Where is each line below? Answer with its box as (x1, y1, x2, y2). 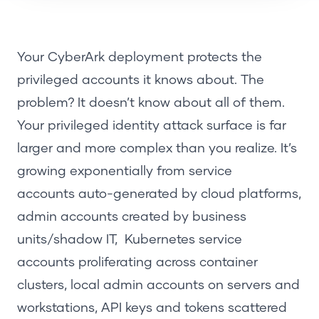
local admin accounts (70, 278, 204, 292)
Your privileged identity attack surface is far (17, 119, 286, 132)
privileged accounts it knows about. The (17, 73, 264, 87)
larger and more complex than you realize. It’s (17, 142, 297, 155)
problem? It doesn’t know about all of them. (17, 96, 285, 110)
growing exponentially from (17, 164, 189, 178)
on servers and (204, 278, 300, 292)
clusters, (17, 278, 70, 292)
